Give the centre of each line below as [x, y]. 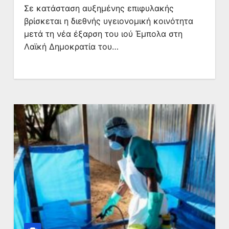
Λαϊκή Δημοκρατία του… [71, 47]
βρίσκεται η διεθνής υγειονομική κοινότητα [108, 21]
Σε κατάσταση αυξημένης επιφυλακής [99, 8]
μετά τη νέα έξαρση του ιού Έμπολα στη [103, 34]
